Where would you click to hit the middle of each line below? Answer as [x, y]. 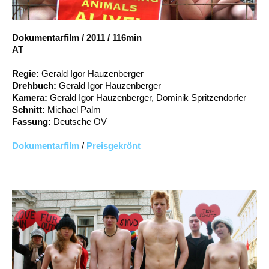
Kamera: [31, 97]
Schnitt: [30, 109]
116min [127, 37]
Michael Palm [74, 109]
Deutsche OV [80, 121]
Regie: [27, 73]
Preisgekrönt [113, 145]
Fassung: [33, 121]
